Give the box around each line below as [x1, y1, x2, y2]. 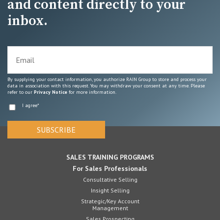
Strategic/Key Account [81, 197, 139, 205]
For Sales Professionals [73, 164, 147, 173]
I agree [22, 102, 37, 109]
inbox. [7, 12, 48, 29]
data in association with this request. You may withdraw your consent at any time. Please [7, 82, 205, 89]
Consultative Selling [82, 176, 137, 183]
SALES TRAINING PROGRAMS [66, 153, 154, 162]
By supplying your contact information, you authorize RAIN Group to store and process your [7, 76, 207, 82]
